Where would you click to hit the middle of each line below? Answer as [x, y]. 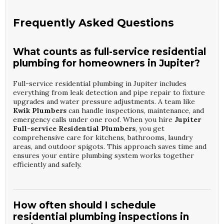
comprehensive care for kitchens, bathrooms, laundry [103, 138]
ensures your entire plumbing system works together [103, 156]
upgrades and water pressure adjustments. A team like [104, 102]
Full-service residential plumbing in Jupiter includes [100, 84]
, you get [150, 129]
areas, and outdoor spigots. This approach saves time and [110, 147]
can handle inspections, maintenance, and [135, 111]
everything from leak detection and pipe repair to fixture [109, 93]
